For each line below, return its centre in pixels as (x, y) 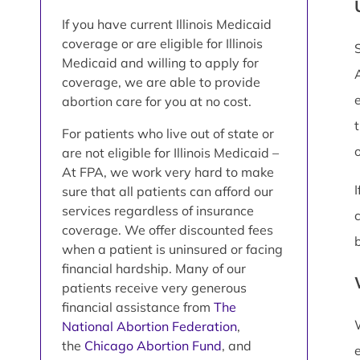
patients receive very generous (154, 287)
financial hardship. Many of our (154, 268)
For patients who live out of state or (168, 133)
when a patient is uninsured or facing (172, 249)
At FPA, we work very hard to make (168, 172)
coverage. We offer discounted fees (168, 229)
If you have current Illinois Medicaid (167, 24)
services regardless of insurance (158, 210)
